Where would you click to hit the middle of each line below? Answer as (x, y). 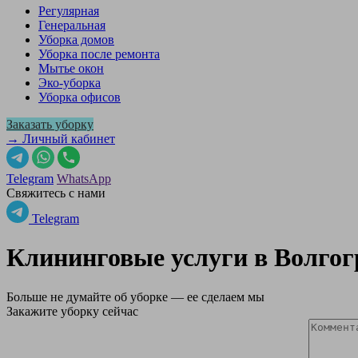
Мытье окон (71, 68)
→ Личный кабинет (61, 139)
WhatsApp (84, 179)
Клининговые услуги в (140, 258)
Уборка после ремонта (99, 54)
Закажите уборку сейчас (72, 311)
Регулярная (69, 11)
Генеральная (72, 25)
